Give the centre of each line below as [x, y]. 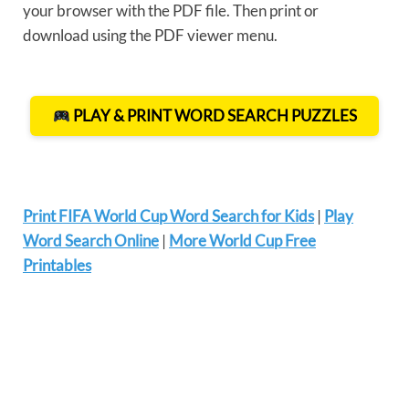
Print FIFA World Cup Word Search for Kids [168, 215]
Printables [57, 265]
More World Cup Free [242, 240]
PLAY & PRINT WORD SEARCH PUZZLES [213, 115]
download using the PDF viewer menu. [150, 36]
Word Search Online [91, 240]
